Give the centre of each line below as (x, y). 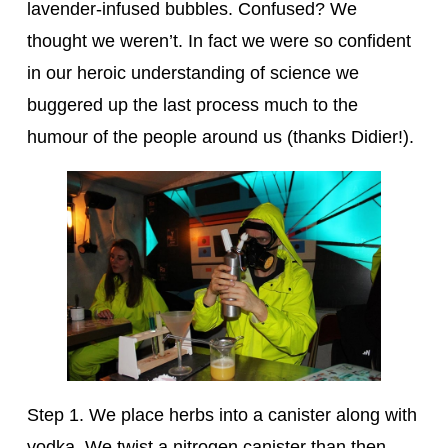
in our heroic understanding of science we (192, 72)
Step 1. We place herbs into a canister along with (221, 414)
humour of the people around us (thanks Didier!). (220, 136)
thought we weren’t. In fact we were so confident (218, 40)
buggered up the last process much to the (192, 104)
